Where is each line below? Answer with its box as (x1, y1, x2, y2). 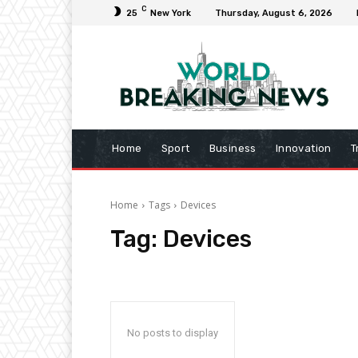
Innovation (275, 142, 332, 155)
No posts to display (127, 327, 218, 340)
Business (209, 142, 257, 155)
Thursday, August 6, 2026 (215, 7, 332, 18)
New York (150, 7, 191, 18)
